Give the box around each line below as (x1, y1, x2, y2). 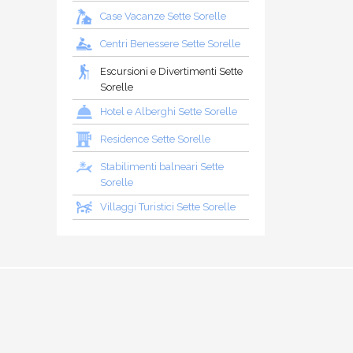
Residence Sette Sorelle (100, 132, 210, 145)
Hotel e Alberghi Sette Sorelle (100, 105, 237, 117)
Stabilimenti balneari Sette (100, 160, 224, 173)
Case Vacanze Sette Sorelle (100, 9, 226, 22)
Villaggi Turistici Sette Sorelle (100, 200, 236, 213)
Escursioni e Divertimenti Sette (100, 65, 243, 77)
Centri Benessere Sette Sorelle (100, 37, 240, 50)
